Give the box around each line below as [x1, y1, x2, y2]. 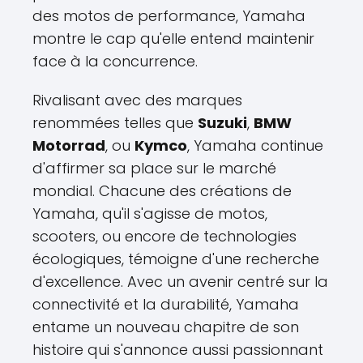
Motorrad [32, 135, 105, 156]
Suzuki [198, 112, 247, 133]
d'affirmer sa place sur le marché [32, 157, 276, 178]
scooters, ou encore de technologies [32, 225, 297, 246]
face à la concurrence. [32, 50, 198, 71]
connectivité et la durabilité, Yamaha [32, 293, 299, 314]
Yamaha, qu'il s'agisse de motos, [32, 203, 267, 224]
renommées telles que [32, 112, 198, 133]
